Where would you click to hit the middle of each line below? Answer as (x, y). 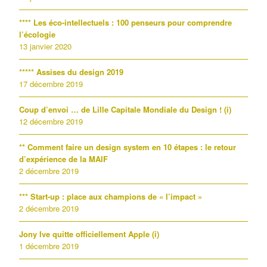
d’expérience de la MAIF (63, 159)
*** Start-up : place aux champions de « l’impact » (111, 196)
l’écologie (37, 34)
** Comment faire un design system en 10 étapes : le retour (128, 147)
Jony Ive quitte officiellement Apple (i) (89, 234)
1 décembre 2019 (49, 246)
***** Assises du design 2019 (71, 72)
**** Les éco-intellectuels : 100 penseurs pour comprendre (125, 22)
